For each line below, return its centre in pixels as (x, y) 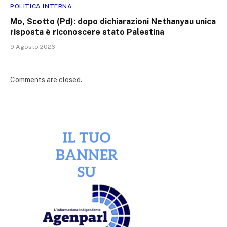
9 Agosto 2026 (33, 47)
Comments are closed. (46, 80)
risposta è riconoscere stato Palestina (87, 32)
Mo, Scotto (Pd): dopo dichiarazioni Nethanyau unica (113, 22)
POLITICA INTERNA (41, 6)
